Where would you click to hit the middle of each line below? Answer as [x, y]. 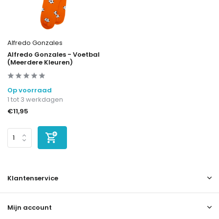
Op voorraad [30, 90]
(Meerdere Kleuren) [40, 63]
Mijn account [30, 208]
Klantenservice [33, 178]
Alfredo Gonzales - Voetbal [54, 55]
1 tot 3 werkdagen [35, 100]
